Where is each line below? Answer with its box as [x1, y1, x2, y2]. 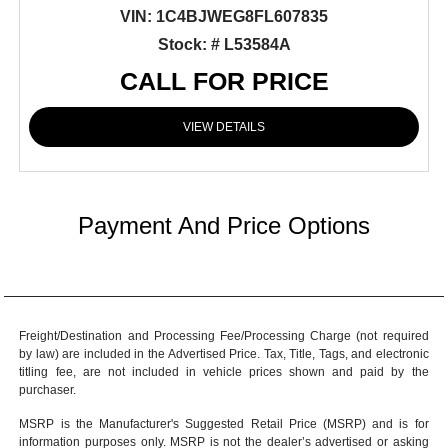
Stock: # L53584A [157, 35, 291, 53]
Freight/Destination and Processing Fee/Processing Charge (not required [19, 328, 429, 343]
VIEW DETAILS [183, 119, 266, 134]
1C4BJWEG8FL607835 [152, 7, 329, 25]
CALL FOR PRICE [119, 66, 329, 95]
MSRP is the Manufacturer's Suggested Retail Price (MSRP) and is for [19, 416, 429, 431]
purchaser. [19, 382, 77, 397]
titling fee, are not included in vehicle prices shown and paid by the [19, 364, 429, 379]
